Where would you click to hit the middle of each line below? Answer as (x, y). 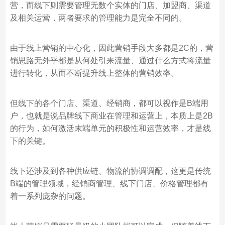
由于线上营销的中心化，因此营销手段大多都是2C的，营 (111, 48)
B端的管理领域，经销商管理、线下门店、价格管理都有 (109, 183)
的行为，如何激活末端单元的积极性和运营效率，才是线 (110, 128)
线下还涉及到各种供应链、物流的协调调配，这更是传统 (110, 171)
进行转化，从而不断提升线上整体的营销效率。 (94, 73)
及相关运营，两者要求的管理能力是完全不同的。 (98, 18)
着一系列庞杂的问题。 (50, 196)
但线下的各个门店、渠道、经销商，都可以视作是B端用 (109, 103)
